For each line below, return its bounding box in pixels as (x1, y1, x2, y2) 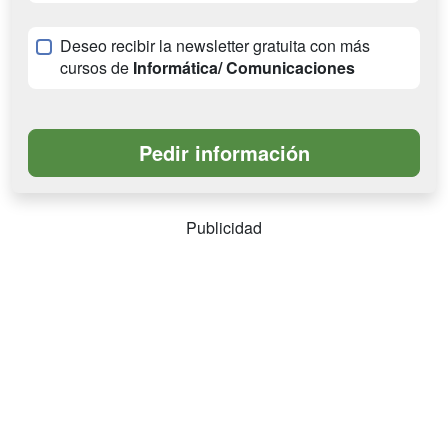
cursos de (60, 56, 133, 80)
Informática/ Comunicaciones (133, 56, 355, 80)
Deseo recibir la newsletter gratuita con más (60, 34, 370, 58)
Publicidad (186, 216, 262, 240)
